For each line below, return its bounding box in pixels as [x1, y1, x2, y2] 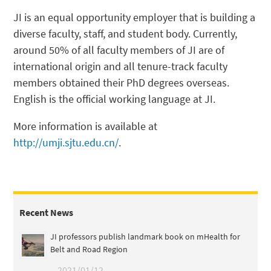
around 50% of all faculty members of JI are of [13, 43, 225, 57]
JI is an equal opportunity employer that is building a [13, 10, 256, 25]
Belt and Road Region [50, 244, 128, 255]
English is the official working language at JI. [13, 92, 216, 106]
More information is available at [13, 119, 158, 134]
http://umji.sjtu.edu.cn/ [13, 135, 119, 150]
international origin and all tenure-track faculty [13, 59, 228, 74]
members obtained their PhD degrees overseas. [13, 76, 230, 90]
